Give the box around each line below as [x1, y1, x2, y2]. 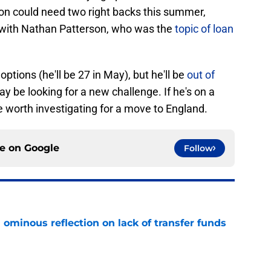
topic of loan [175, 22, 233, 36]
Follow [184, 143, 213, 154]
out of [187, 68, 215, 82]
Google [24, 142, 59, 154]
